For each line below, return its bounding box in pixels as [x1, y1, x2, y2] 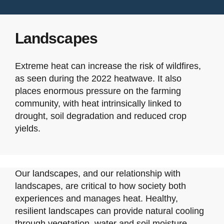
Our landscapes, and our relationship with [14, 168, 180, 179]
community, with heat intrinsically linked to [14, 98, 181, 109]
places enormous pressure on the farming [14, 86, 181, 96]
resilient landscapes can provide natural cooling [14, 206, 204, 216]
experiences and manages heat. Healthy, [14, 193, 178, 204]
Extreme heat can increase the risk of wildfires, [14, 61, 201, 71]
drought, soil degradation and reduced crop [14, 111, 186, 121]
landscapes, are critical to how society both [14, 181, 186, 191]
